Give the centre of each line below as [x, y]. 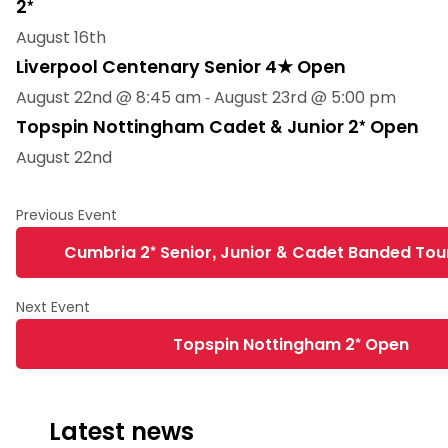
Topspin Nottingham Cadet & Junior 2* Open [217, 127]
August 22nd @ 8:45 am [108, 98]
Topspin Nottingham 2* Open [290, 344]
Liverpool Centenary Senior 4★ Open [181, 67]
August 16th [61, 38]
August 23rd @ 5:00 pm [305, 98]
